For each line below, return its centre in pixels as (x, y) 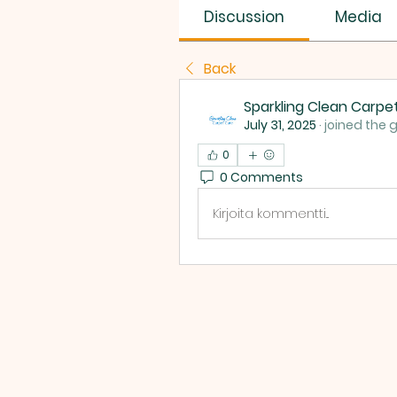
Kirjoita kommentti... (271, 213)
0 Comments (261, 177)
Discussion (245, 17)
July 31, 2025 (280, 125)
